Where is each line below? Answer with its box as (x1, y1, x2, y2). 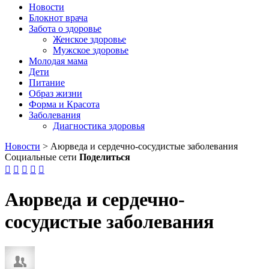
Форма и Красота (29, 99, 100, 109)
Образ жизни (29, 88, 82, 98)
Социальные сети (5, 152, 77, 162)
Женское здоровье (53, 34, 126, 44)
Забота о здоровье (29, 23, 101, 34)
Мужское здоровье (53, 45, 128, 55)
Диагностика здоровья (53, 121, 145, 131)
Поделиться (79, 152, 130, 162)
